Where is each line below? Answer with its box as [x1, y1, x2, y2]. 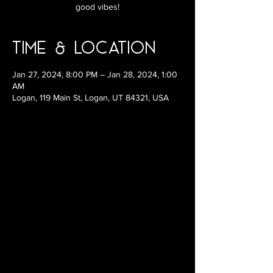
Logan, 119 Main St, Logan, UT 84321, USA [12, 93, 169, 102]
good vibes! [76, 2, 119, 12]
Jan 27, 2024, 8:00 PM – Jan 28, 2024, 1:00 [12, 69, 177, 79]
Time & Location [12, 37, 155, 57]
